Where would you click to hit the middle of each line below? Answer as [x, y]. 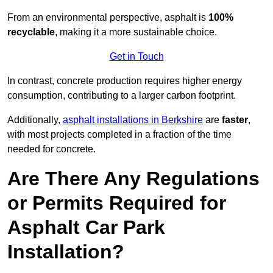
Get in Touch [136, 57]
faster [235, 120]
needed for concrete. [51, 149]
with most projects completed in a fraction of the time [119, 135]
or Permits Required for [117, 203]
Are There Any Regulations [133, 179]
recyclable [31, 32]
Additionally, [35, 120]
